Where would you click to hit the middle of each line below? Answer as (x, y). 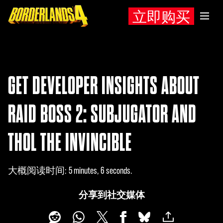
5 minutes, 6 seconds (100, 170)
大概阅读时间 (36, 170)
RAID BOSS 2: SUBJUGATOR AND (102, 114)
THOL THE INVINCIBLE (70, 142)
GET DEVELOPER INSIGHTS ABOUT (104, 86)
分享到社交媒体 (111, 195)
